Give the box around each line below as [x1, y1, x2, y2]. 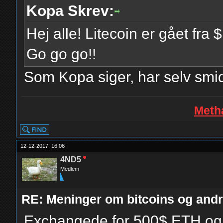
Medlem [60, 166, 80, 172]
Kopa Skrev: [26, 2, 114, 19]
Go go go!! [26, 46, 97, 62]
